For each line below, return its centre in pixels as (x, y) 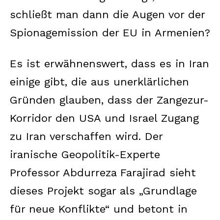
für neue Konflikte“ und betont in (99, 209)
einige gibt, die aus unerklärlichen (99, 82)
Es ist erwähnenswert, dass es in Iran (110, 63)
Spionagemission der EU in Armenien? (110, 32)
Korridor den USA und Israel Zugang (104, 118)
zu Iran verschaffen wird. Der (86, 136)
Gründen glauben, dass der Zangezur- (109, 100)
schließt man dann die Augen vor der (107, 14)
